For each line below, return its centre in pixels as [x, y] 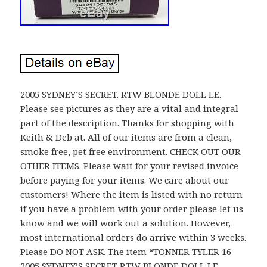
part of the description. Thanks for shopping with [128, 122]
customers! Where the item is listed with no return [132, 194]
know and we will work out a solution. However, [126, 223]
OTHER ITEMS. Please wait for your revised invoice [130, 165]
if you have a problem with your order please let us [132, 208]
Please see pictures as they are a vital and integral [130, 108]
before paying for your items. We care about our [125, 180]
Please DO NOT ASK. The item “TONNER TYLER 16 [126, 251]
